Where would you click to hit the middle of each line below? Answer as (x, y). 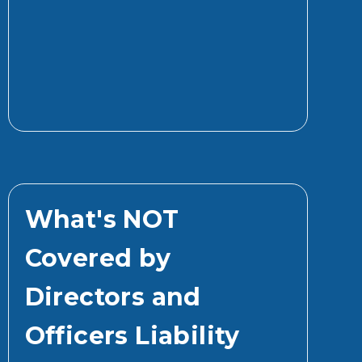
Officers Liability (132, 335)
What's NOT (102, 219)
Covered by (98, 258)
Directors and (113, 297)
